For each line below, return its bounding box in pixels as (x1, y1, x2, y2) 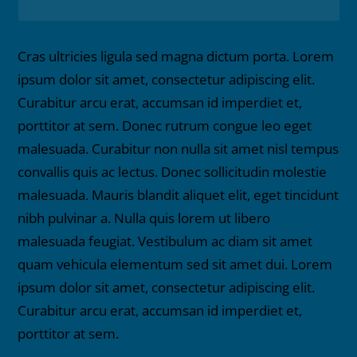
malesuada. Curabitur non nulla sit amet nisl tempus (18, 139, 339, 159)
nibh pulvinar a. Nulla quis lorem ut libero (18, 209, 271, 228)
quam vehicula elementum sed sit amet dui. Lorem (18, 255, 333, 274)
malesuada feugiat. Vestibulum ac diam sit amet (18, 232, 313, 251)
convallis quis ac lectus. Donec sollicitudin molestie (18, 163, 328, 182)
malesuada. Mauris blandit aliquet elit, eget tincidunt (18, 186, 339, 205)
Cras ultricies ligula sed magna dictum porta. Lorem (18, 47, 335, 66)
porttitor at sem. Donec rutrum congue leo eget (18, 116, 312, 135)
